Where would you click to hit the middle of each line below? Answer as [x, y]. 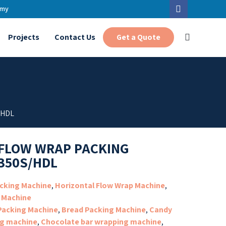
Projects [23, 37]
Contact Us [75, 37]
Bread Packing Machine [103, 209]
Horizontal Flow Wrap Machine [110, 185]
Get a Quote [138, 37]
